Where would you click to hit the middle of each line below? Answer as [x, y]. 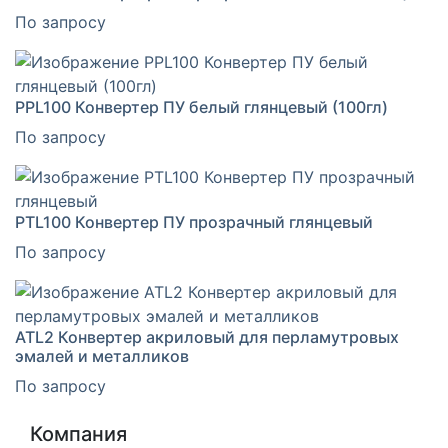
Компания [78, 433]
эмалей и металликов [102, 355]
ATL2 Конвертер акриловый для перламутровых [207, 336]
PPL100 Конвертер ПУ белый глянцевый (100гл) [201, 106]
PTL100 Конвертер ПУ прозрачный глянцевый [194, 221]
